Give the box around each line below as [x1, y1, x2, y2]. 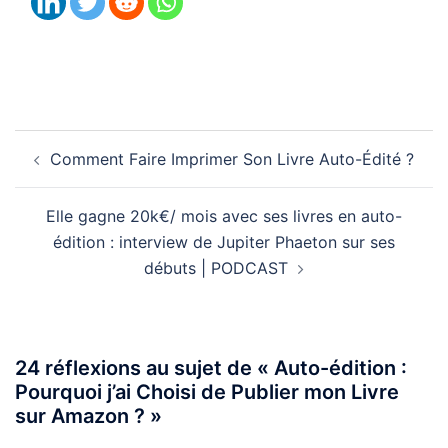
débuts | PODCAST [144, 258, 288, 279]
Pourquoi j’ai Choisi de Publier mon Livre [15, 380, 399, 405]
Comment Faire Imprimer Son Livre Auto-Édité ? [50, 149, 414, 170]
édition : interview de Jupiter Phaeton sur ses [53, 232, 395, 253]
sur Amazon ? [15, 404, 145, 429]
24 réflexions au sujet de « [15, 356, 274, 381]
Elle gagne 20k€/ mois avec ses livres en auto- [46, 206, 402, 227]
